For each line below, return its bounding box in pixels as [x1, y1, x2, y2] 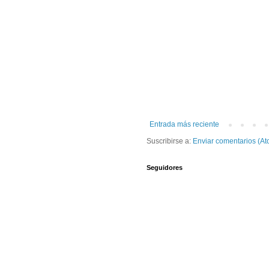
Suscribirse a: [147, 137, 193, 146]
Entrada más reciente [150, 120, 219, 129]
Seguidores [147, 164, 183, 172]
